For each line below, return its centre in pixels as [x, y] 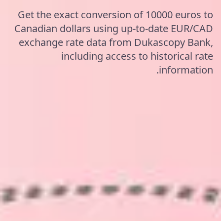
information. [186, 70]
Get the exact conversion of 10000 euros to [115, 15]
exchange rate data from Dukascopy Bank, [116, 42]
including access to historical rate [137, 56]
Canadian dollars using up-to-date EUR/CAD [114, 28]
